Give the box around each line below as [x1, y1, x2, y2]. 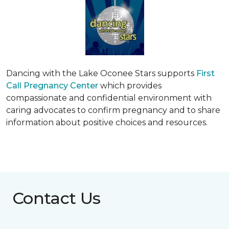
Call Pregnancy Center [6, 80, 100, 90]
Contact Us [12, 188, 101, 208]
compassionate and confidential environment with [6, 93, 212, 103]
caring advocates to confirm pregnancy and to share [6, 105, 220, 115]
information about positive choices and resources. [6, 117, 208, 127]
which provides [100, 80, 162, 90]
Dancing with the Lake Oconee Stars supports [6, 68, 196, 78]
